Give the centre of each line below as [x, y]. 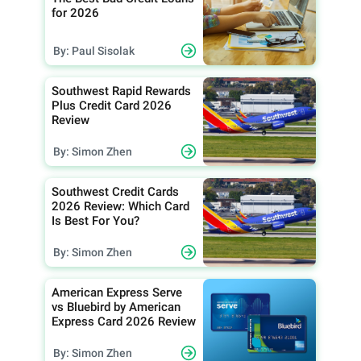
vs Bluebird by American [116, 307]
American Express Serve [117, 293]
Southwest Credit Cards [115, 192]
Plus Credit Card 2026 [112, 106]
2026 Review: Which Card [120, 206]
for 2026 [75, 13]
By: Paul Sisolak [94, 51]
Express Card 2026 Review [124, 322]
